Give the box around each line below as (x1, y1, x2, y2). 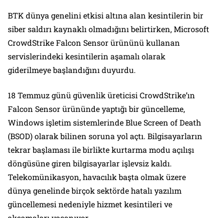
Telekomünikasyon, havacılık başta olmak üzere (8, 172, 186, 182)
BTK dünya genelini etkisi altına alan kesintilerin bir (8, 10, 203, 21)
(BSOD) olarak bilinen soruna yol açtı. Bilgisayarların (8, 131, 202, 142)
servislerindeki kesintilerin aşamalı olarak (8, 51, 165, 62)
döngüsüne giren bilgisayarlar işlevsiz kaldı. (8, 158, 172, 169)
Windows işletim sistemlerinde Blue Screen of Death (8, 117, 201, 128)
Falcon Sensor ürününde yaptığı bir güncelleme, (8, 104, 185, 114)
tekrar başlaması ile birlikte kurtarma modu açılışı (8, 145, 194, 155)
